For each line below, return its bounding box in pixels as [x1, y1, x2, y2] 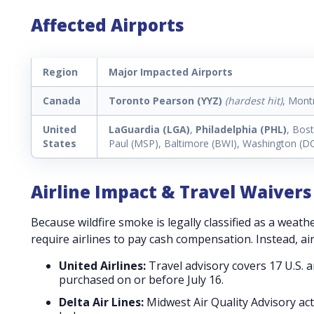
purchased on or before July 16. [59, 271, 224, 287]
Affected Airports [31, 13, 184, 36]
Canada [43, 93, 81, 107]
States [43, 136, 76, 150]
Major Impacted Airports [109, 64, 233, 78]
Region [43, 64, 78, 78]
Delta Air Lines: [59, 294, 144, 310]
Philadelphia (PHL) [196, 122, 287, 136]
